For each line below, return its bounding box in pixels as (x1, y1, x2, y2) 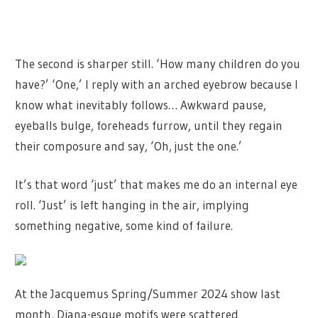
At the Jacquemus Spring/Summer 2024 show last (15, 286, 281, 302)
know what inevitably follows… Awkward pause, (15, 97, 267, 112)
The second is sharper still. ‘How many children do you (15, 55, 301, 71)
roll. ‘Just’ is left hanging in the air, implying (15, 197, 250, 213)
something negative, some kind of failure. (15, 218, 234, 234)
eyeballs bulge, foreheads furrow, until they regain (15, 117, 283, 133)
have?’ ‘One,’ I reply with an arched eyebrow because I (15, 76, 299, 92)
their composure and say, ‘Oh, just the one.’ (15, 138, 243, 153)
